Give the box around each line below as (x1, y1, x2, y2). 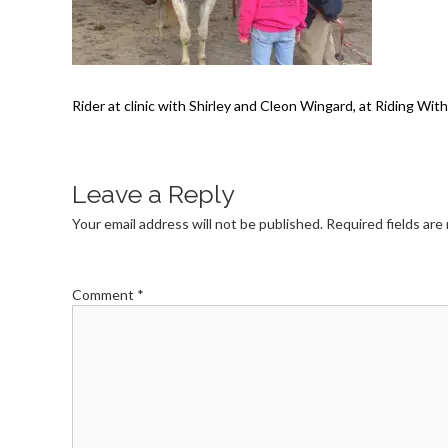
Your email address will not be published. (72, 215, 323, 232)
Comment (72, 286, 137, 303)
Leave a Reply (72, 179, 235, 209)
